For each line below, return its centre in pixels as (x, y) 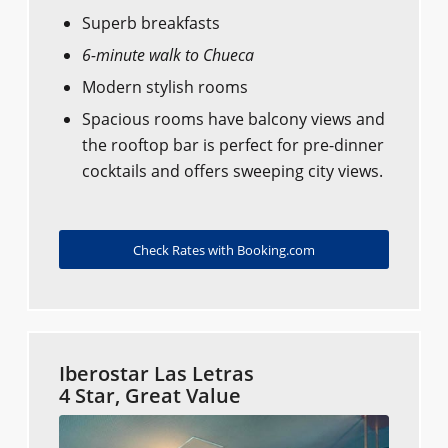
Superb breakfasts (150, 23)
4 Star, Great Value (149, 396)
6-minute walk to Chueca (167, 55)
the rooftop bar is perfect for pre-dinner (232, 145)
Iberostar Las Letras (156, 374)
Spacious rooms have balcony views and (233, 119)
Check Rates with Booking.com (223, 250)
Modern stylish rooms (164, 87)
